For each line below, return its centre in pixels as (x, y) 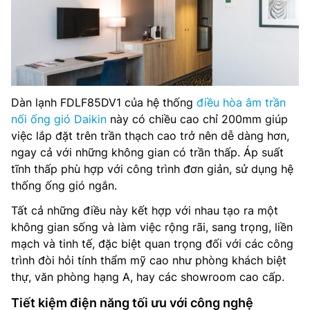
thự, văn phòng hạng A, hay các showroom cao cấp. (148, 277)
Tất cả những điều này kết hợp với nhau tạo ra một (145, 211)
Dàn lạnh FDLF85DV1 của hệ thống (104, 103)
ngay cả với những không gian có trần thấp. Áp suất (147, 153)
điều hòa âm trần (241, 103)
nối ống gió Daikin (59, 119)
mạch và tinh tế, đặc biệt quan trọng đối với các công (152, 244)
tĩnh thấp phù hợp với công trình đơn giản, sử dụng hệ (152, 169)
